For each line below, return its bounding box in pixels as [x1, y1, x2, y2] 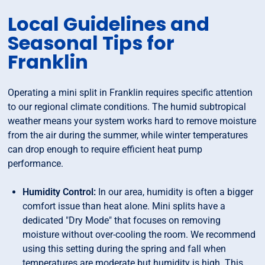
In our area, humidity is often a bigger [98, 186, 254, 198]
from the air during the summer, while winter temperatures [8, 130, 248, 141]
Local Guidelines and [8, 11, 210, 38]
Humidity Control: [22, 186, 99, 198]
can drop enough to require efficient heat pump [8, 144, 203, 156]
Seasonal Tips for [8, 30, 175, 57]
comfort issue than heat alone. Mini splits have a [22, 201, 226, 212]
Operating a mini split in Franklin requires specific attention [8, 87, 253, 99]
